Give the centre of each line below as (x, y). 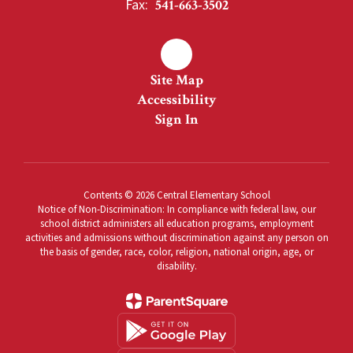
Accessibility (176, 100)
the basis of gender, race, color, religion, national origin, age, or (176, 252)
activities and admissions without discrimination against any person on (176, 238)
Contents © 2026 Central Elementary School (176, 195)
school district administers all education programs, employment (176, 224)
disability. (176, 266)
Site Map (176, 80)
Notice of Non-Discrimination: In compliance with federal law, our (176, 210)
